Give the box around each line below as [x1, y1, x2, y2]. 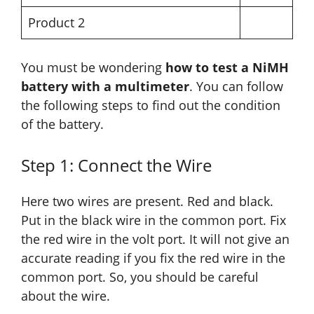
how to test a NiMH [165, 59, 289, 76]
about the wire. [21, 287, 110, 305]
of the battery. [21, 116, 104, 133]
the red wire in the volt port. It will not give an [21, 231, 289, 248]
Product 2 [28, 14, 85, 32]
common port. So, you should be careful [21, 268, 259, 286]
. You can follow [189, 78, 283, 95]
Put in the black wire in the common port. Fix [21, 212, 286, 229]
